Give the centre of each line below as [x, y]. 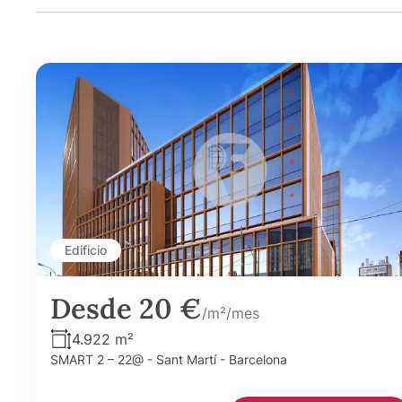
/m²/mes [231, 313]
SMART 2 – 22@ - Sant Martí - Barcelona [169, 359]
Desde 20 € [126, 308]
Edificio [86, 249]
